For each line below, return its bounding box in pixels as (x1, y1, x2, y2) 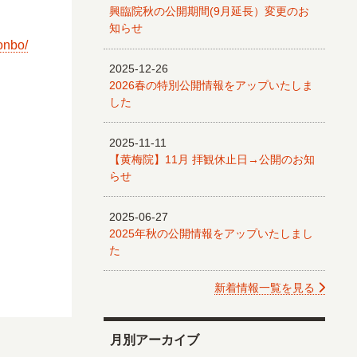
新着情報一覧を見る (214, 281, 318, 295)
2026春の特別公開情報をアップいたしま (109, 79, 314, 92)
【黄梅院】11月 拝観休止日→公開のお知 (109, 152, 316, 166)
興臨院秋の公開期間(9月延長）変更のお (109, 5, 310, 18)
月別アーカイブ (109, 333, 199, 347)
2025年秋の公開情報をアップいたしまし (109, 226, 314, 240)
